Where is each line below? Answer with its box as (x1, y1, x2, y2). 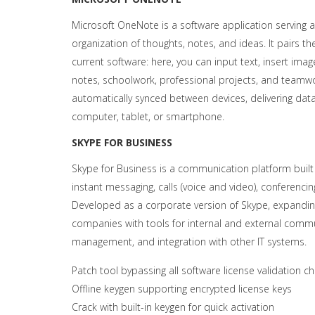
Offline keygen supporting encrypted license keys (72, 282, 292, 295)
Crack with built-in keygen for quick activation (72, 300, 274, 314)
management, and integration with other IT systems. (72, 235, 307, 248)
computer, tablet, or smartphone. (72, 110, 224, 123)
